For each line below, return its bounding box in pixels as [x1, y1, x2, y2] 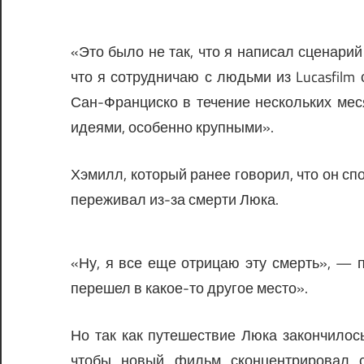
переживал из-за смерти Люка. [71, 188, 279, 210]
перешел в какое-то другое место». [71, 276, 308, 299]
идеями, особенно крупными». [71, 115, 274, 138]
